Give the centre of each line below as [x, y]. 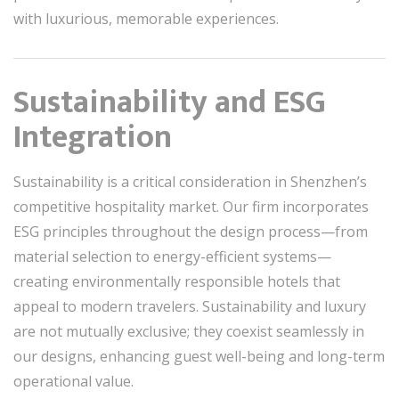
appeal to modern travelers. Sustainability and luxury [190, 306]
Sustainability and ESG [170, 102]
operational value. [73, 381]
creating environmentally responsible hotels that [177, 281]
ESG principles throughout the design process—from [191, 232]
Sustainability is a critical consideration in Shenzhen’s [190, 182]
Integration [93, 137]
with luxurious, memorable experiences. [146, 19]
